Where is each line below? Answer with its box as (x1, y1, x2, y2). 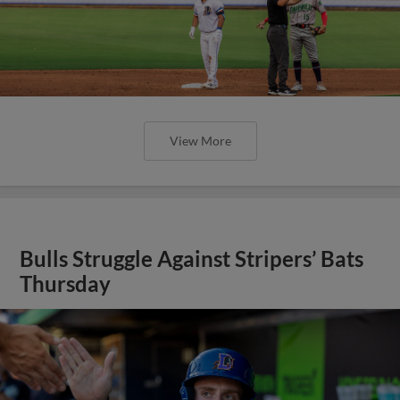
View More (169, 132, 231, 148)
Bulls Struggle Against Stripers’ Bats (20, 246, 364, 271)
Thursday (20, 271, 112, 296)
